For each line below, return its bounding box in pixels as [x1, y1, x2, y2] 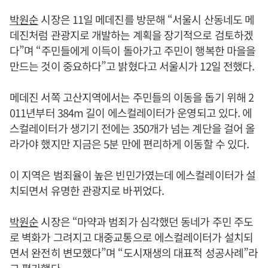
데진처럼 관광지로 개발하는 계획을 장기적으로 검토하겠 [10, 27, 253, 43]
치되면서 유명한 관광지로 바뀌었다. [10, 182, 164, 199]
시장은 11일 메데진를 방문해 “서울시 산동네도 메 [38, 11, 255, 28]
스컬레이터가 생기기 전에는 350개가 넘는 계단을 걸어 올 [10, 120, 255, 136]
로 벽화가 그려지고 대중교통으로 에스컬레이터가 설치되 [10, 229, 253, 245]
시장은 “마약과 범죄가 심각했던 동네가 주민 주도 [38, 214, 254, 230]
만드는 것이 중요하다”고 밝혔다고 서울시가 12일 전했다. [10, 58, 255, 74]
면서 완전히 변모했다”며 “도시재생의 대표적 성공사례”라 [10, 245, 258, 261]
